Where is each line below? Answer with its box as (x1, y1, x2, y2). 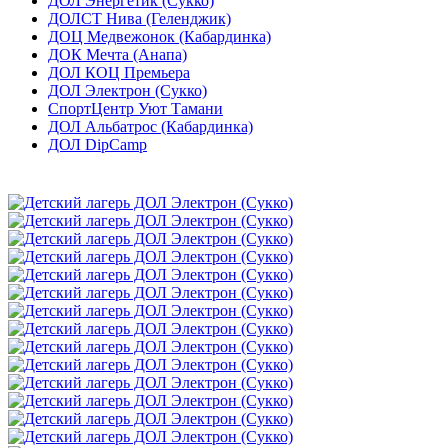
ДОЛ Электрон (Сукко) (48, 82, 207, 100)
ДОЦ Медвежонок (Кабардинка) (48, 28, 271, 46)
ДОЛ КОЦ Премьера (48, 64, 190, 82)
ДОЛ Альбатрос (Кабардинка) (48, 118, 253, 136)
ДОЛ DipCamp (48, 136, 147, 154)
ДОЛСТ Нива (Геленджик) (48, 10, 231, 28)
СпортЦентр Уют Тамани (48, 100, 223, 118)
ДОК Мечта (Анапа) (48, 46, 187, 64)
